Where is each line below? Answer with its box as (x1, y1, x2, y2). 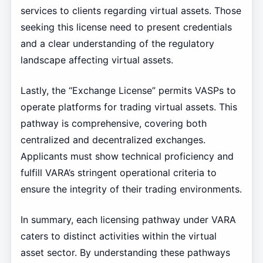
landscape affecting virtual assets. (20, 54, 173, 66)
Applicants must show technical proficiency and (20, 150, 234, 163)
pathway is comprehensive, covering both (20, 117, 207, 130)
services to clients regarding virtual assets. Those (20, 5, 241, 17)
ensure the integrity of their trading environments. (20, 183, 242, 195)
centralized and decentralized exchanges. (20, 134, 205, 146)
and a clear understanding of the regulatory (20, 38, 214, 50)
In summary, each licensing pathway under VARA (20, 214, 236, 226)
